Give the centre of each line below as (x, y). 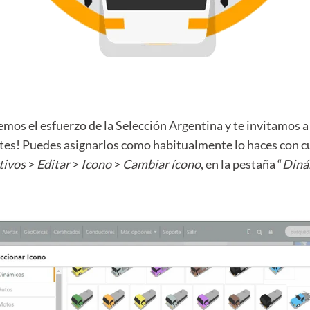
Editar (54, 164)
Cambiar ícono (162, 164)
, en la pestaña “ (242, 164)
